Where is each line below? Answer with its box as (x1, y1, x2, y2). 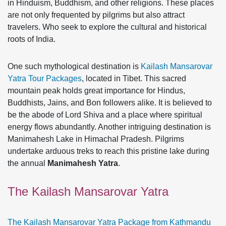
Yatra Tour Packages (8, 74, 82, 83)
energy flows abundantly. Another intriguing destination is (8, 123, 211, 131)
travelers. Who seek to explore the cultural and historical (8, 23, 207, 31)
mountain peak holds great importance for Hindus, (8, 86, 185, 95)
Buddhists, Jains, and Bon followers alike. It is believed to (8, 98, 212, 107)
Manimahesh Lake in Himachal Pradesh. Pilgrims (8, 135, 184, 143)
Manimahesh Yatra (47, 159, 118, 167)
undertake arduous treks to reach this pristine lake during (8, 147, 209, 155)
